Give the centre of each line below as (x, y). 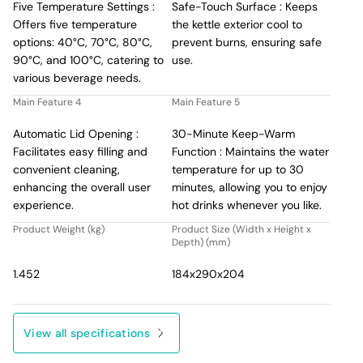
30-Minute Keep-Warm (234, 133)
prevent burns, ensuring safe (247, 42)
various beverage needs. (77, 77)
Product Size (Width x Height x (241, 229)
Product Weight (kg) (59, 229)
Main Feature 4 (47, 102)
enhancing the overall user (82, 187)
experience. (43, 205)
